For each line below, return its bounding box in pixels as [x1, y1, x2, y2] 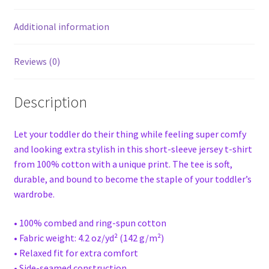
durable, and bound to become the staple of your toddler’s [13, 173, 252, 186]
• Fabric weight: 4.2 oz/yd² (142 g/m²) [13, 232, 164, 244]
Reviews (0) [13, 55, 60, 67]
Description [13, 92, 87, 112]
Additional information [13, 20, 109, 32]
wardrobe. [13, 188, 55, 201]
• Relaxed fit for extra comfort [13, 247, 138, 259]
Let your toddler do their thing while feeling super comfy [13, 128, 246, 141]
